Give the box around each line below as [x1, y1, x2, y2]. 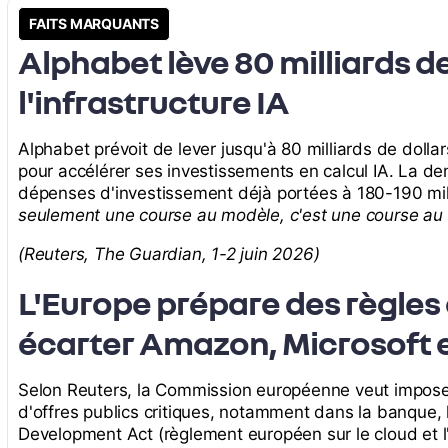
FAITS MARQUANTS [29, 15, 159, 33]
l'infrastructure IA [18, 81, 289, 122]
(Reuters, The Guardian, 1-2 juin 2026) [18, 244, 320, 265]
